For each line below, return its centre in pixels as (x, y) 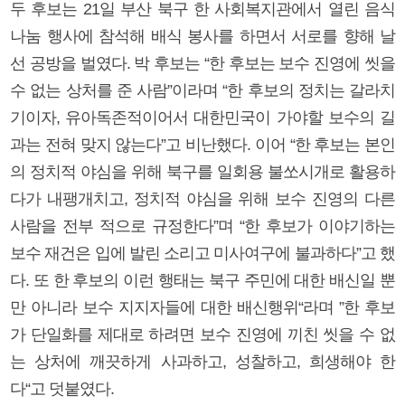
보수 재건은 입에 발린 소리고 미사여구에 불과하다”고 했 (202, 253)
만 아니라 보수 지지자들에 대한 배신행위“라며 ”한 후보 (202, 307)
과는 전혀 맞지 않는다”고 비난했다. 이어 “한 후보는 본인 (202, 144)
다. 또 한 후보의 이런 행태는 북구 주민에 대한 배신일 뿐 (202, 280)
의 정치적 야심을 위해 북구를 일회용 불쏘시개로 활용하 (202, 171)
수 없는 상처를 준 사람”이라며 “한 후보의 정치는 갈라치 (202, 90)
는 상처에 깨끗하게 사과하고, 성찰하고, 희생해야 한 (202, 361)
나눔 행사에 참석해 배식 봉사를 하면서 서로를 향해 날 (202, 36)
